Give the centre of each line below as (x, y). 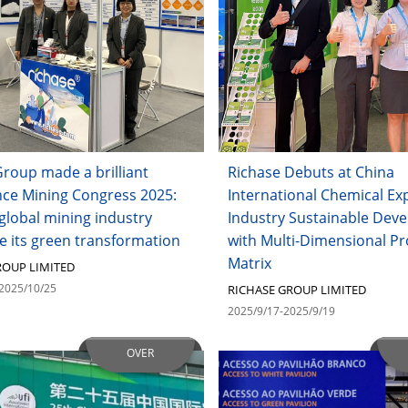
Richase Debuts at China (311, 172)
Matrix (250, 263)
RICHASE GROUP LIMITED (297, 289)
